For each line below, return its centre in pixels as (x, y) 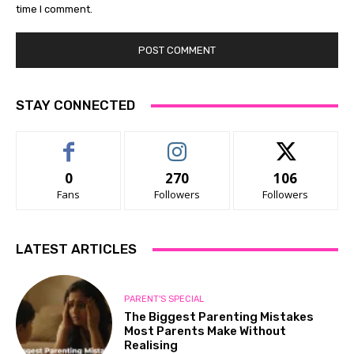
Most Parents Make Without (205, 331)
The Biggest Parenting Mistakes (219, 316)
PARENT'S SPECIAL (164, 299)
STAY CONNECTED (75, 105)
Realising (151, 345)
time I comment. (54, 9)
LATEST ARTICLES (76, 249)
